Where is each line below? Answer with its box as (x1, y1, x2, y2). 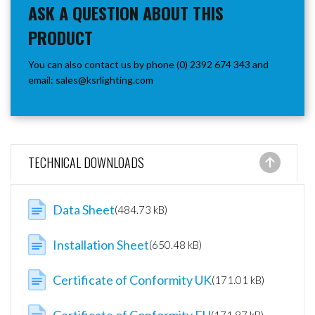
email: (28, 74, 56, 86)
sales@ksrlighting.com (56, 74, 153, 86)
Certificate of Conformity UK (52, 272, 212, 288)
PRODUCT (28, 25, 93, 50)
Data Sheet (52, 202, 115, 217)
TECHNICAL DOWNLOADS (28, 153, 144, 172)
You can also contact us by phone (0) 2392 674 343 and (28, 58, 269, 70)
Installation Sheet (52, 237, 149, 252)
